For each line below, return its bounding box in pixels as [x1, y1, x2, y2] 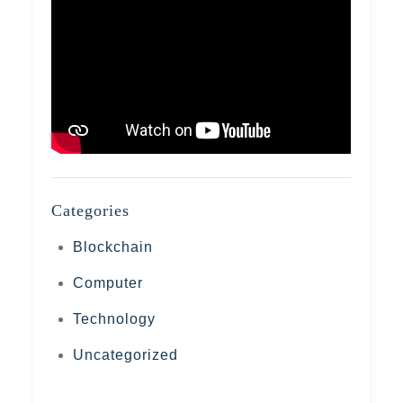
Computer [73, 274, 144, 291]
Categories [51, 201, 130, 219]
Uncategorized [73, 346, 179, 363]
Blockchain [73, 238, 154, 255]
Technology [73, 310, 157, 327]
